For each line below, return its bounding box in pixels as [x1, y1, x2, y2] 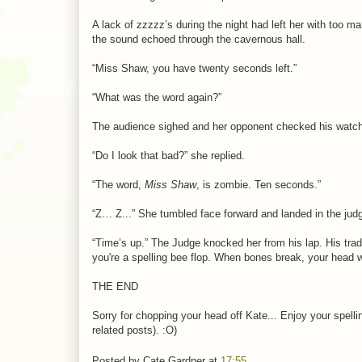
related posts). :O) [92, 323, 177, 336]
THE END [92, 280, 138, 293]
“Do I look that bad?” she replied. [92, 149, 245, 162]
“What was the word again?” [92, 90, 221, 103]
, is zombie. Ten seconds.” [196, 178, 321, 191]
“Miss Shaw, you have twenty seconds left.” [92, 61, 297, 74]
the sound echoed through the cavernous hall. [92, 32, 305, 45]
